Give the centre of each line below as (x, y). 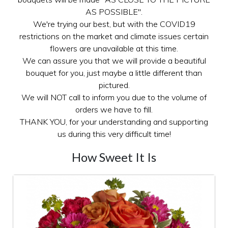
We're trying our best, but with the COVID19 (114, 24)
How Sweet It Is (114, 157)
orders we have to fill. (114, 109)
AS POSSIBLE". (114, 11)
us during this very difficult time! (114, 134)
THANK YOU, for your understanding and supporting (114, 121)
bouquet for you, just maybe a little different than (114, 73)
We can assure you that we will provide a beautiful (114, 60)
